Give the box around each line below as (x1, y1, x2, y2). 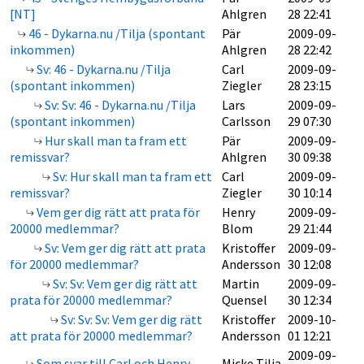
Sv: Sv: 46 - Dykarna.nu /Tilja (42, 97, 196, 113)
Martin (222, 275, 259, 292)
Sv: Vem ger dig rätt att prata (42, 240, 206, 256)
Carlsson (222, 113, 271, 129)
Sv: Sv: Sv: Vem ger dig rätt (58, 311, 202, 327)
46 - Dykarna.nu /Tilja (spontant (26, 25, 206, 41)
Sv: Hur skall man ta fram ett (50, 168, 212, 184)
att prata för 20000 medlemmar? (10, 327, 193, 344)
